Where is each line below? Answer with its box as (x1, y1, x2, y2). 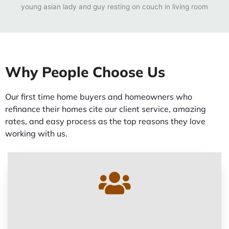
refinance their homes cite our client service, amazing (5, 103, 206, 114)
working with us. (5, 128, 67, 139)
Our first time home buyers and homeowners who (5, 91, 192, 102)
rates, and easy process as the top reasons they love (5, 116, 205, 126)
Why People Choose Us (5, 62, 165, 81)
